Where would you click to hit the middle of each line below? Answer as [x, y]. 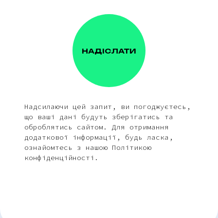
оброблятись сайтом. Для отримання [97, 127]
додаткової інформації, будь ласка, [99, 137]
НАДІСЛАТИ [109, 51]
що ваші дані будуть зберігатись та [99, 117]
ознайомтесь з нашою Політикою [88, 147]
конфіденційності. [62, 157]
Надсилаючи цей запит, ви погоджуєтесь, [108, 106]
